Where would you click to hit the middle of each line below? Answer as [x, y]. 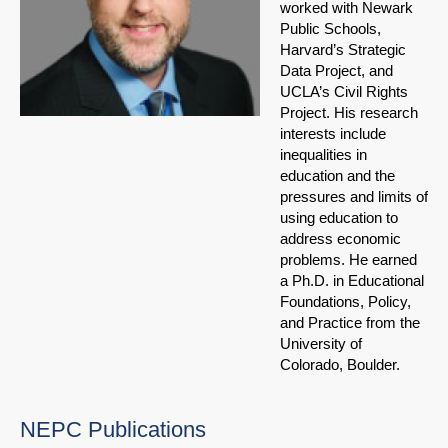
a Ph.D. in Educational [352, 281]
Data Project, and [336, 71]
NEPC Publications [113, 430]
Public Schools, [330, 29]
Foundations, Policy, [345, 302]
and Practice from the [350, 323]
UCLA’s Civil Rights [344, 92]
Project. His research [349, 113]
